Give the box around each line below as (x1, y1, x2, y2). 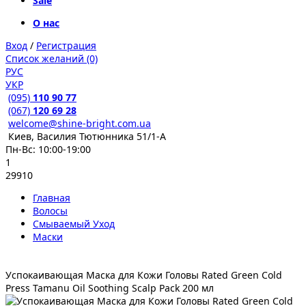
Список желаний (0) (5, 52, 98, 65)
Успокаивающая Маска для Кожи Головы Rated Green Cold (5, 268, 282, 281)
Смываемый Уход (33, 217, 115, 230)
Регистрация (36, 39, 96, 52)
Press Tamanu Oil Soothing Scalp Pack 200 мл (5, 281, 214, 294)
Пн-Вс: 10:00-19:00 (5, 143, 91, 156)
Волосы (33, 204, 68, 217)
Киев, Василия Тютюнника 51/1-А (8, 130, 166, 143)
